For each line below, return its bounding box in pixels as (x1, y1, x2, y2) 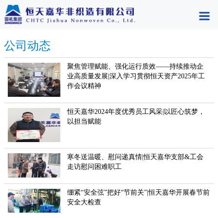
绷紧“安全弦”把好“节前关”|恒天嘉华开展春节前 (67, 188, 210, 196)
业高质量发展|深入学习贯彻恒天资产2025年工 (67, 73, 205, 80)
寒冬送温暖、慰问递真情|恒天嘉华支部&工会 (67, 153, 204, 161)
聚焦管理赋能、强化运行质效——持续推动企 (67, 63, 204, 70)
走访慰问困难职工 (67, 163, 122, 170)
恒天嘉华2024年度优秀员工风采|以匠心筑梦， (67, 108, 205, 115)
